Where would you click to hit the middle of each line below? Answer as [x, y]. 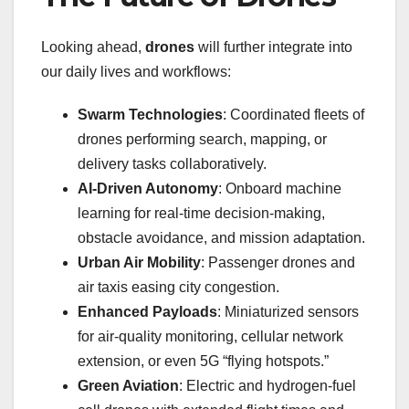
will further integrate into [273, 47]
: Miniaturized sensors [288, 311]
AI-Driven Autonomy [148, 188]
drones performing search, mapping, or [202, 139]
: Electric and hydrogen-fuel [267, 385]
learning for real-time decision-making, [201, 213]
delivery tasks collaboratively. [172, 163]
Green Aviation [128, 385]
